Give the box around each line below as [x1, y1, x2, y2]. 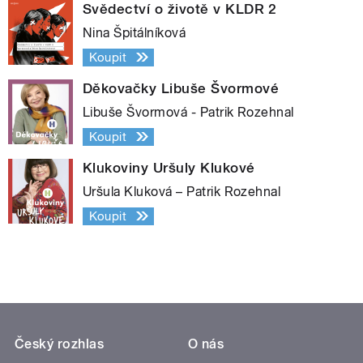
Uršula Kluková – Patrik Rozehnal [83, 183, 281, 199]
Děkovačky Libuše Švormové [83, 79, 279, 96]
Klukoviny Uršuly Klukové [83, 159, 255, 176]
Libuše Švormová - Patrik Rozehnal [83, 104, 294, 120]
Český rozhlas [15, 335, 105, 352]
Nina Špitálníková [83, 24, 186, 41]
